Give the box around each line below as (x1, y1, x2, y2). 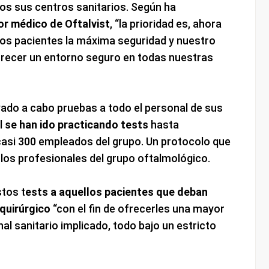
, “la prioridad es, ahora (109, 17, 222, 31)
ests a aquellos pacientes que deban (25, 186, 208, 199)
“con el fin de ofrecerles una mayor (50, 202, 225, 216)
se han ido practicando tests (4, 118, 148, 131)
